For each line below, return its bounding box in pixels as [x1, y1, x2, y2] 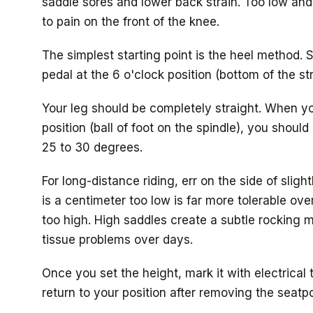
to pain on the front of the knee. [42, 15, 219, 29]
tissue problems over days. [42, 233, 193, 247]
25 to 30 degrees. [42, 140, 143, 154]
